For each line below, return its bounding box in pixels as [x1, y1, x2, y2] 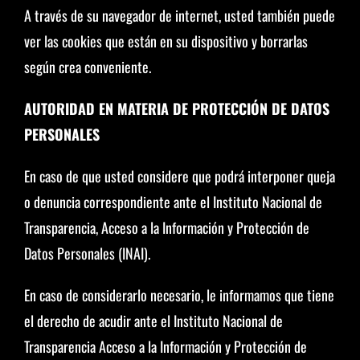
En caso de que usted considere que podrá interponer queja [23, 166, 335, 186]
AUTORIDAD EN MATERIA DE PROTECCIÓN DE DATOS [23, 98, 329, 119]
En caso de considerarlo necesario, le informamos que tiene [23, 284, 334, 305]
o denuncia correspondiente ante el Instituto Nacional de [23, 191, 322, 212]
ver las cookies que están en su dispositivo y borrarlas [23, 31, 308, 51]
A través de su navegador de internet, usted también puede [23, 5, 335, 26]
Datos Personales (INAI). [23, 243, 150, 264]
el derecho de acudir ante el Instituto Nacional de [23, 310, 283, 331]
